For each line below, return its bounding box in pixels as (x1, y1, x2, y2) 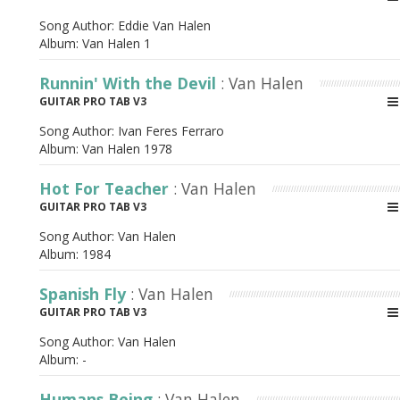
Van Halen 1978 (82, 140, 172, 157)
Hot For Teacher (39, 178, 173, 199)
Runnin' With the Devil (39, 72, 221, 94)
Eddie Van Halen (118, 17, 211, 34)
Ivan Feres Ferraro (118, 122, 224, 139)
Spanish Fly (39, 283, 130, 304)
